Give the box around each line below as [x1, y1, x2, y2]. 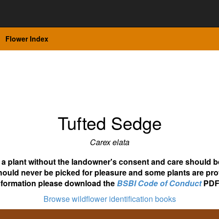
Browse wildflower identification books [43, 193, 176, 204]
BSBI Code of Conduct [117, 177, 201, 189]
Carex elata [89, 136, 130, 148]
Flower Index [5, 34, 48, 44]
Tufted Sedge [57, 110, 162, 135]
